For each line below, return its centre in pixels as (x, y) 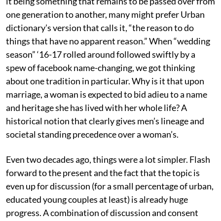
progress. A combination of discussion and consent (102, 212)
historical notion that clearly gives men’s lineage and (105, 121)
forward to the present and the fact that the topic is (103, 172)
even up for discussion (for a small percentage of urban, (110, 186)
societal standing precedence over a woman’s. (92, 134)
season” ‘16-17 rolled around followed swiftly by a (101, 54)
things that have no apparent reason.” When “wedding (108, 41)
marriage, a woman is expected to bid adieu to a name (107, 94)
